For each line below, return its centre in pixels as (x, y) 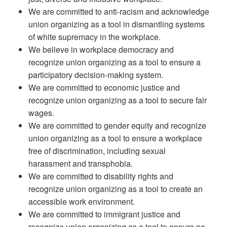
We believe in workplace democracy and (101, 50)
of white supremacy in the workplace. (94, 37)
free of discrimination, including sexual (97, 151)
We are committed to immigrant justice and (104, 214)
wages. (41, 113)
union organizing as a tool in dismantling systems (116, 24)
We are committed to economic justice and (104, 88)
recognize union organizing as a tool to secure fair (117, 100)
